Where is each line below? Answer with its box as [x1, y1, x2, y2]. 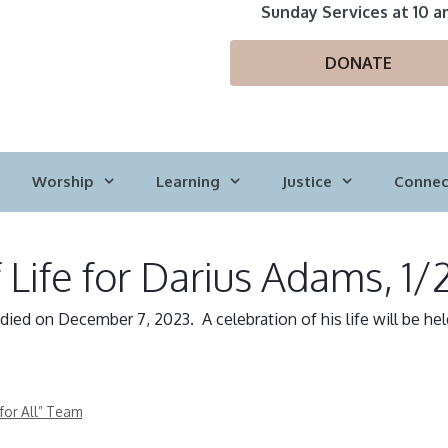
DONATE [324, 53, 392, 73]
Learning [156, 171, 220, 191]
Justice [282, 171, 332, 191]
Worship [32, 171, 94, 191]
